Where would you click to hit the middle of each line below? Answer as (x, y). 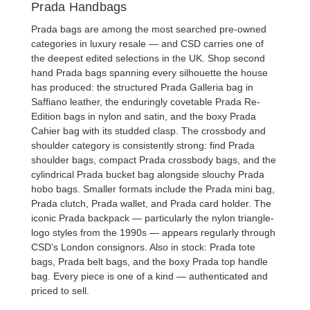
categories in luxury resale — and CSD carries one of (147, 44)
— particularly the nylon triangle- (202, 218)
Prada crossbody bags (188, 160)
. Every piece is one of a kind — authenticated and (158, 276)
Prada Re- (238, 102)
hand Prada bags (69, 73)
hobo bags (54, 189)
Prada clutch (58, 204)
